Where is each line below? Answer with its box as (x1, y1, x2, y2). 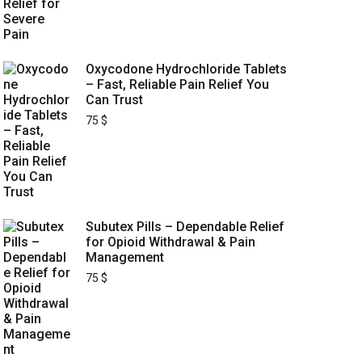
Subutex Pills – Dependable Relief (86, 219, 284, 234)
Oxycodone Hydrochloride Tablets (86, 61, 287, 77)
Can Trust (86, 92, 143, 107)
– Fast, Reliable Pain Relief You (86, 77, 269, 92)
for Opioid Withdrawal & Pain (86, 234, 255, 250)
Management (86, 250, 164, 265)
